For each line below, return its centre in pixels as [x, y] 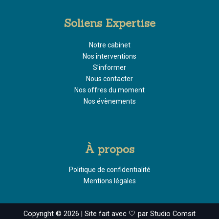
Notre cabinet [109, 45]
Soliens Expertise [109, 23]
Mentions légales [109, 181]
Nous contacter [109, 79]
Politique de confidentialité [109, 169]
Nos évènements [109, 101]
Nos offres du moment [109, 90]
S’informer [109, 68]
